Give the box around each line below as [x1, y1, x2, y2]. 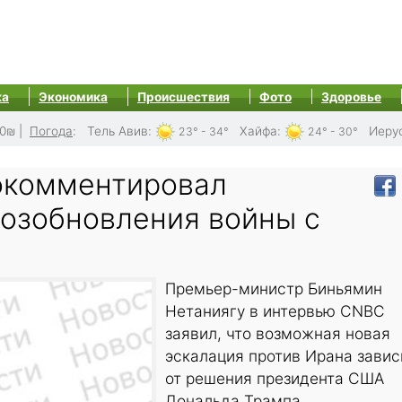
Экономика [39, 90, 108, 104]
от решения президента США [165, 369, 384, 389]
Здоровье [321, 90, 381, 104]
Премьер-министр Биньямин [165, 279, 382, 299]
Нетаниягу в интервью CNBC [165, 301, 385, 321]
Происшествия [137, 90, 230, 104]
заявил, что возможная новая [165, 324, 390, 344]
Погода [30, 124, 73, 138]
